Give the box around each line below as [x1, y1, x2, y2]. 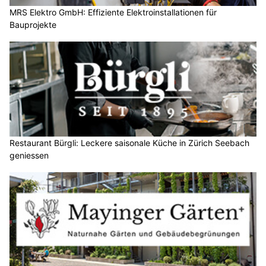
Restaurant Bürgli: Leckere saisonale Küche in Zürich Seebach [9, 137, 249, 148]
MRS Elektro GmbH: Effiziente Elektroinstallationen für [9, 7, 217, 18]
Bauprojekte [9, 20, 56, 30]
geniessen [9, 150, 49, 160]
